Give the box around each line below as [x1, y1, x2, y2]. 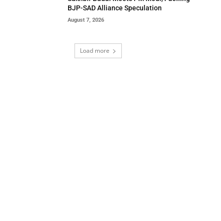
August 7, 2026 [67, 16, 104, 23]
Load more [79, 46, 110, 55]
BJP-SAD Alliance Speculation [67, 3, 162, 12]
